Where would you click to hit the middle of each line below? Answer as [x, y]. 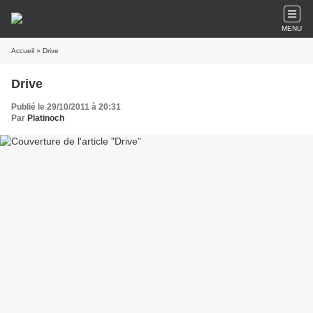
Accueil [23, 51]
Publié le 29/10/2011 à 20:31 [66, 107]
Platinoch [46, 118]
